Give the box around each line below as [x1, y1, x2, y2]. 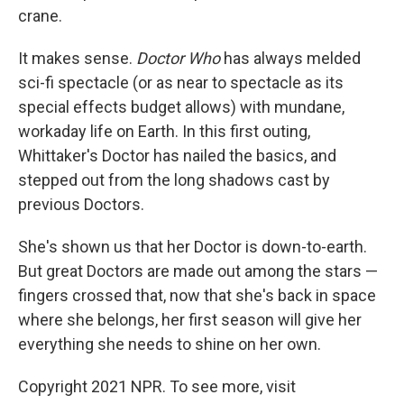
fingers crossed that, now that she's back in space [18, 286, 376, 306]
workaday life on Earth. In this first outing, [18, 122, 310, 142]
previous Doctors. [18, 195, 144, 215]
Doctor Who [136, 49, 220, 69]
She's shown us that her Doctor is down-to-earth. [18, 237, 367, 257]
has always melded [220, 49, 361, 69]
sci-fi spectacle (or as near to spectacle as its [18, 73, 344, 93]
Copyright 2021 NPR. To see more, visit [18, 377, 296, 397]
